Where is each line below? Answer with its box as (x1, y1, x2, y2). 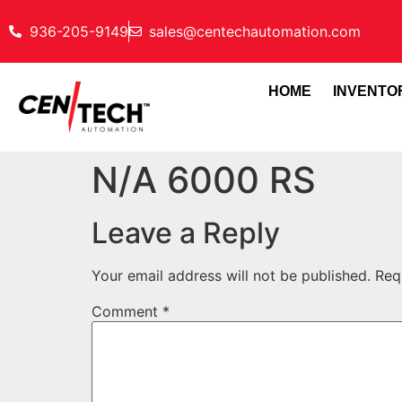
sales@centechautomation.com (149, 22, 361, 40)
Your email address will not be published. (92, 267, 371, 285)
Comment (92, 302, 162, 321)
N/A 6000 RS (92, 158, 316, 203)
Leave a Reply (92, 215, 280, 251)
